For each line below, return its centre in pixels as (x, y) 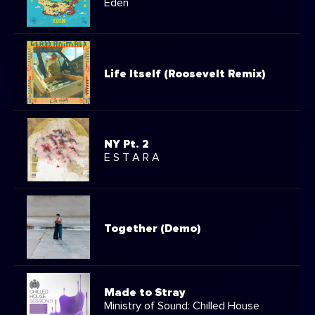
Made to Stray (145, 292)
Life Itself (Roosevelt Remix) (185, 73)
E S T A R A (132, 158)
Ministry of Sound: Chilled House (182, 306)
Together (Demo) (153, 228)
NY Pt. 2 (126, 144)
